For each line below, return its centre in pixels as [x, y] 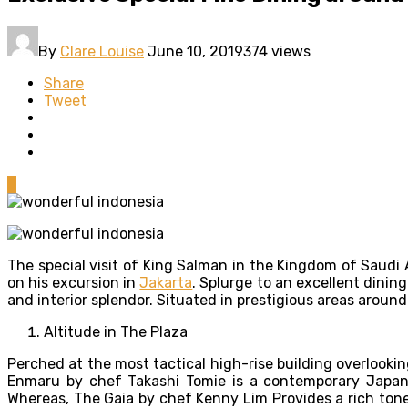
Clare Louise [102, 51]
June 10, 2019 [195, 51]
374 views [277, 51]
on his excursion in [74, 282]
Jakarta [166, 282]
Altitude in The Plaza [116, 331]
